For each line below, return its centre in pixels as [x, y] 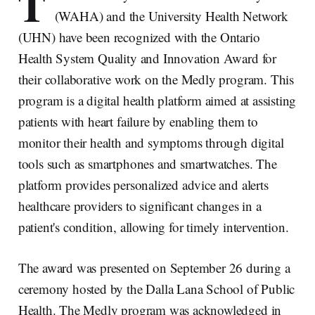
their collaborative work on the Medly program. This [156, 79]
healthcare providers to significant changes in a [140, 205]
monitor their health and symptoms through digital [151, 142]
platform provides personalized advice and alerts [143, 184]
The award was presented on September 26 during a [154, 267]
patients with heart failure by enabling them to [138, 121]
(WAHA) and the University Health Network [172, 15]
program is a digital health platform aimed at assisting [157, 100]
